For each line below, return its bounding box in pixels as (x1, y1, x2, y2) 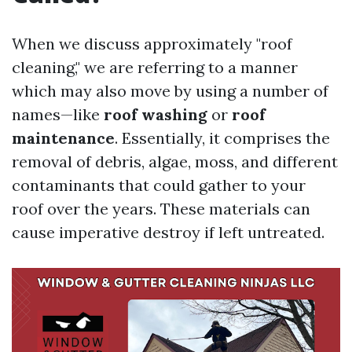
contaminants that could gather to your (12, 175, 306, 195)
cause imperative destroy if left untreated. (12, 222, 324, 242)
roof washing (104, 104, 207, 124)
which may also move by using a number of (12, 81, 328, 101)
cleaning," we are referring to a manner (12, 57, 298, 77)
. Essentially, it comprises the (115, 128, 330, 148)
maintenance (12, 128, 115, 148)
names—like (12, 104, 104, 124)
